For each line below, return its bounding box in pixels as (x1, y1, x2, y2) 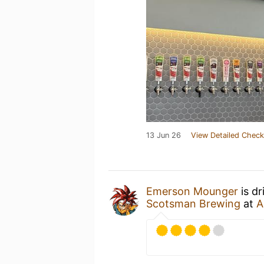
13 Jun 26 (146, 130, 181, 140)
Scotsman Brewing (146, 197, 240, 210)
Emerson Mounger (146, 184, 238, 197)
